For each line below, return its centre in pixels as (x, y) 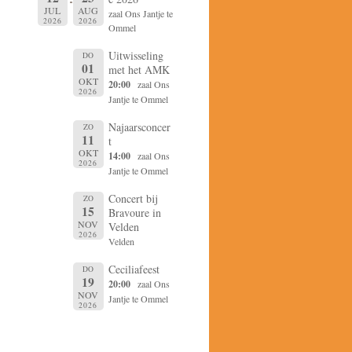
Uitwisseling (136, 55)
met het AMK (139, 70)
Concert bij (133, 198)
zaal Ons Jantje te (140, 13)
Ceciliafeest (134, 269)
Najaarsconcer (139, 127)
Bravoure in (134, 213)
